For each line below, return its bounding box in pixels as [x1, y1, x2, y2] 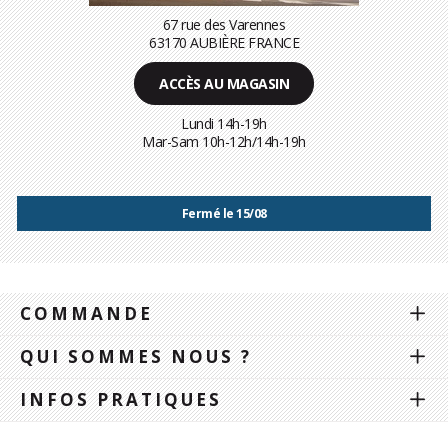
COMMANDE [20, 301, 153, 325]
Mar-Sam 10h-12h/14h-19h [142, 131, 306, 151]
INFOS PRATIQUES [20, 387, 222, 411]
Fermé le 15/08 [181, 204, 267, 222]
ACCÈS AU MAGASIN [159, 73, 289, 93]
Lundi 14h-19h [181, 113, 267, 133]
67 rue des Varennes [162, 14, 286, 34]
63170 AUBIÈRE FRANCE [149, 32, 299, 52]
